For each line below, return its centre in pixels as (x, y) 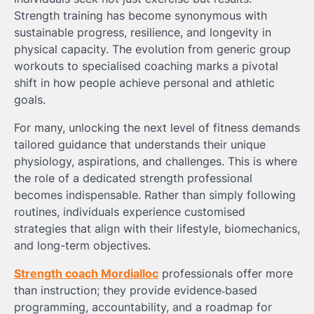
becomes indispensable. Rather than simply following (155, 195)
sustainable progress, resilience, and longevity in (143, 32)
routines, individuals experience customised (130, 212)
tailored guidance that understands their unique (140, 144)
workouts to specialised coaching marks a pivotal (146, 66)
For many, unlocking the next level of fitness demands (157, 128)
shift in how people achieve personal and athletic (144, 83)
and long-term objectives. (82, 245)
